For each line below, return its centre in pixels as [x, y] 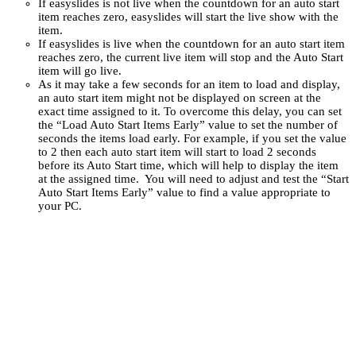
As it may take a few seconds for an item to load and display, [189, 84]
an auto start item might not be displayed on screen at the [180, 97]
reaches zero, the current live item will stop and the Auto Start [191, 57]
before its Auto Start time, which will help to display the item [188, 165]
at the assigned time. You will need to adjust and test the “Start [193, 178]
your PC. [60, 205]
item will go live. [80, 70]
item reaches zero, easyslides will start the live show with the [188, 16]
